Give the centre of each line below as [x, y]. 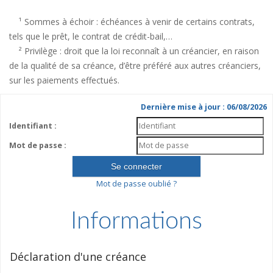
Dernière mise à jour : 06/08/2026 [204, 107]
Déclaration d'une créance [78, 257]
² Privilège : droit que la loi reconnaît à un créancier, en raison [134, 51]
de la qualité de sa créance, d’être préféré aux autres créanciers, [135, 66]
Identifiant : [33, 126]
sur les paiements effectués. [64, 80]
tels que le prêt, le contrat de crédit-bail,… [91, 36]
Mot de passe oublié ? [136, 184]
